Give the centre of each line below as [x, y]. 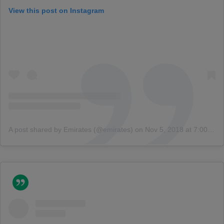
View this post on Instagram [56, 10]
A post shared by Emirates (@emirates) [71, 129]
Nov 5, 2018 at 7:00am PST [176, 129]
